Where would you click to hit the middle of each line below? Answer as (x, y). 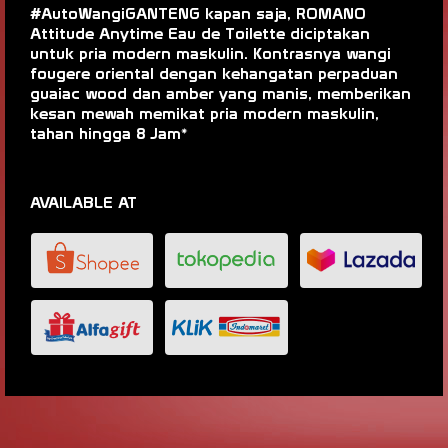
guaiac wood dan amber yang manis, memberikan (220, 93)
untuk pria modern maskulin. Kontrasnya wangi (210, 53)
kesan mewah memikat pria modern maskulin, (204, 113)
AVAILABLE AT (83, 202)
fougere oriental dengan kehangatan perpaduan (214, 73)
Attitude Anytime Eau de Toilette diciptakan (200, 33)
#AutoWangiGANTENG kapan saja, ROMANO (198, 13)
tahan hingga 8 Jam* (108, 133)
